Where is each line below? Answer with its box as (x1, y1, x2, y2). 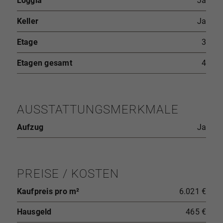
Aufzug (16, 122, 44, 132)
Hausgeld (16, 207, 52, 217)
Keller (16, 16, 39, 26)
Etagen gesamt (16, 58, 72, 68)
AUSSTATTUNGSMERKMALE (16, 102, 179, 116)
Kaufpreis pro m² (16, 186, 80, 196)
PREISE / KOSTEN (16, 166, 119, 181)
